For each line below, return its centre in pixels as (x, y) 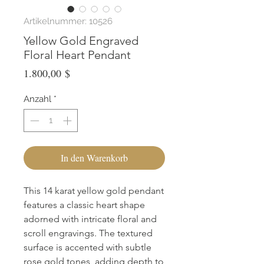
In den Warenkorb (94, 157)
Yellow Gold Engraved (81, 41)
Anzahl (37, 99)
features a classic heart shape (84, 204)
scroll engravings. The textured (88, 233)
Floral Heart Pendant (77, 55)
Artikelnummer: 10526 (68, 22)
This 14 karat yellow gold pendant (94, 190)
